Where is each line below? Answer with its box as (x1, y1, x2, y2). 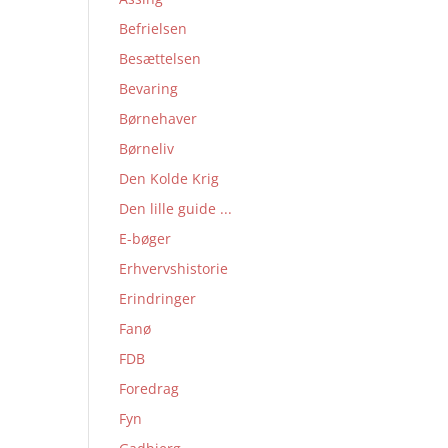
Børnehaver (119, 109, 198, 128)
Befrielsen (119, 19, 188, 38)
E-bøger (119, 229, 172, 248)
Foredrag (119, 379, 180, 398)
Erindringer (119, 289, 197, 308)
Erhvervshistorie (119, 259, 229, 278)
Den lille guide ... (119, 199, 233, 218)
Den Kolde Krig (119, 169, 220, 188)
